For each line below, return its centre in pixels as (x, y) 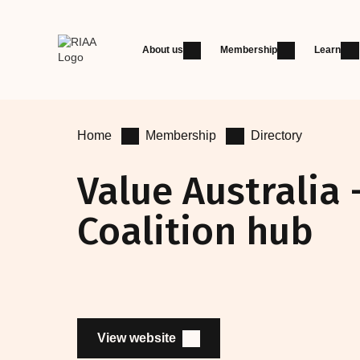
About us (162, 50)
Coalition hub (195, 231)
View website (137, 337)
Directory (276, 135)
